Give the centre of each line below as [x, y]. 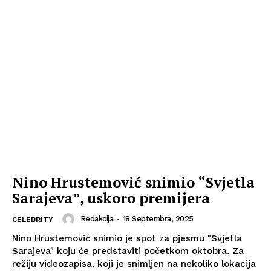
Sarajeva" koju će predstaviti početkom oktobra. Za [122, 251]
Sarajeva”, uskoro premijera [111, 198]
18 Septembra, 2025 [158, 219]
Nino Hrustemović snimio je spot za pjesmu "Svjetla [127, 238]
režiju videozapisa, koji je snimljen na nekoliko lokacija [134, 263]
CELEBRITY [33, 219]
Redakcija [96, 219]
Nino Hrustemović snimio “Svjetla [133, 182]
